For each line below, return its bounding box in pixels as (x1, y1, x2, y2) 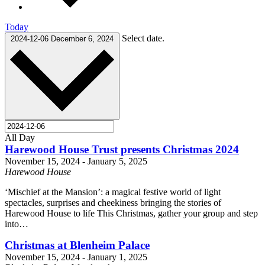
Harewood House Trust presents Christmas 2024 (5, 143, 239, 156)
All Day (5, 132, 35, 143)
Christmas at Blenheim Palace (5, 239, 150, 252)
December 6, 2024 (51, 34, 114, 43)
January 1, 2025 (88, 252, 147, 263)
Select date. (122, 33, 164, 43)
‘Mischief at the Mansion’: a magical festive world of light (5, 187, 221, 198)
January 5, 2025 (88, 156, 147, 167)
